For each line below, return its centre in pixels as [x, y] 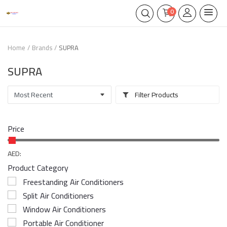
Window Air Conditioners [64, 209]
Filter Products [156, 94]
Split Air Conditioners [58, 196]
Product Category [38, 168]
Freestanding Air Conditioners [73, 182]
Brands [42, 48]
